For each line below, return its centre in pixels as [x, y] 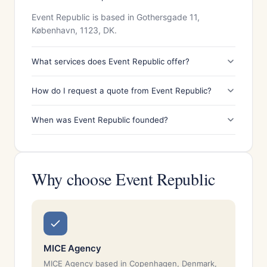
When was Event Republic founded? [100, 120]
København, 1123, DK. [74, 30]
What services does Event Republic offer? [111, 61]
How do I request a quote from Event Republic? [122, 91]
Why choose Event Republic [123, 179]
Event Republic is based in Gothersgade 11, [116, 17]
